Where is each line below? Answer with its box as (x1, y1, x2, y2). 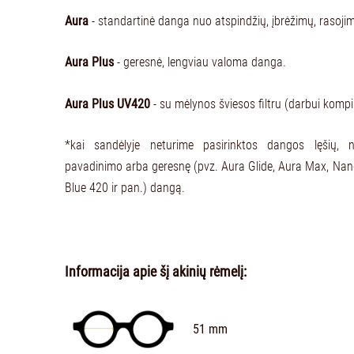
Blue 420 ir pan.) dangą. (65, 180, 185, 196)
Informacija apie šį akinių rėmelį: (65, 263, 247, 280)
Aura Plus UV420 (65, 96, 150, 111)
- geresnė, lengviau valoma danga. (114, 55, 286, 70)
